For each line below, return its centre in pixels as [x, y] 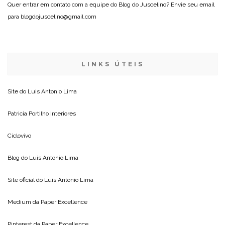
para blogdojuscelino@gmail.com [52, 16]
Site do [18, 91]
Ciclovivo [19, 135]
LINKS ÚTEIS [113, 64]
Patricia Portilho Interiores [42, 113]
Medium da [24, 202]
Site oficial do [26, 180]
